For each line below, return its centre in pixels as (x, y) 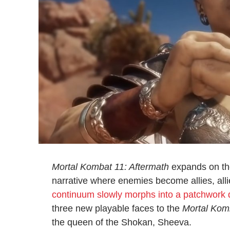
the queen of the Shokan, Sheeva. (122, 223)
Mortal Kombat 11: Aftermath (110, 167)
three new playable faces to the (117, 209)
